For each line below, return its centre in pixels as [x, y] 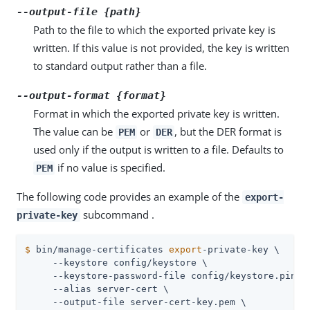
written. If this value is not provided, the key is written [161, 48]
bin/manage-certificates [100, 249]
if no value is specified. [110, 167]
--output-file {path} [79, 12]
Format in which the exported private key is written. [156, 113]
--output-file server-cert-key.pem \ [136, 302]
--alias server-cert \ [97, 289]
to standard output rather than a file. [120, 66]
